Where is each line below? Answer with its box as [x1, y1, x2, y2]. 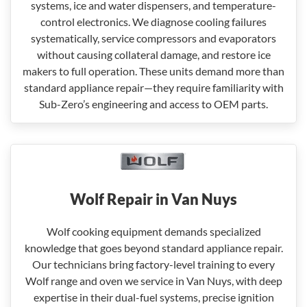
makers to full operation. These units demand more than [23, 64, 284, 77]
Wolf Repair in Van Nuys [70, 190, 237, 208]
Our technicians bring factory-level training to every [32, 258, 275, 271]
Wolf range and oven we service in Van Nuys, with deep [25, 274, 282, 287]
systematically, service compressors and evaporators [31, 32, 276, 45]
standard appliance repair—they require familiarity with [23, 81, 284, 94]
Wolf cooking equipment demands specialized [46, 225, 261, 238]
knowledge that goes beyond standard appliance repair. [24, 241, 283, 254]
